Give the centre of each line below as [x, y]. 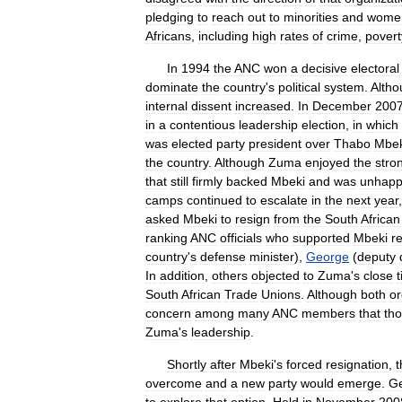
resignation [357, 364]
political [299, 87]
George [328, 257]
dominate [172, 87]
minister [272, 257]
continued [214, 200]
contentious [202, 125]
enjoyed [328, 162]
